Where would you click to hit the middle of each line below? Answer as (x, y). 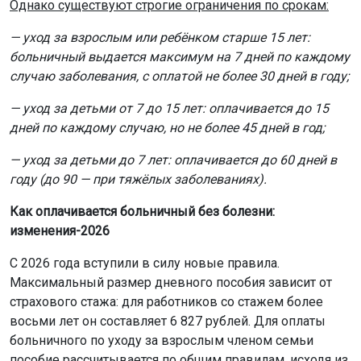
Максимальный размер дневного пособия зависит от (171, 282)
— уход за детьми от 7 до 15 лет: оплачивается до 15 (169, 108)
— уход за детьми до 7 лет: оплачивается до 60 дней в (173, 160)
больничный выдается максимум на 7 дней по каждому (180, 56)
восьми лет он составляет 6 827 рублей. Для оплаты (168, 321)
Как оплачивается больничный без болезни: (142, 211)
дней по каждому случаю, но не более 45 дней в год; (167, 127)
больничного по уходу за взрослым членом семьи (162, 340)
